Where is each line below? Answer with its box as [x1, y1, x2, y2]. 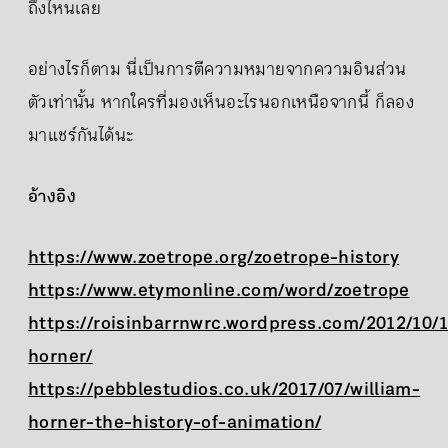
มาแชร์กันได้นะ [28, 120, 134, 151]
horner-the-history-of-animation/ [28, 407, 322, 438]
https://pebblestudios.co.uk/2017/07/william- [28, 374, 421, 405]
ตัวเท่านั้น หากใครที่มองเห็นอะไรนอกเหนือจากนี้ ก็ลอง [28, 87, 415, 118]
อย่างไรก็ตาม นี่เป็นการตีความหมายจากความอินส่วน [28, 54, 407, 85]
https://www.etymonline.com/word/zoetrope [28, 275, 410, 306]
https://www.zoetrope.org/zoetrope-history [28, 242, 400, 273]
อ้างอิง [28, 181, 76, 212]
